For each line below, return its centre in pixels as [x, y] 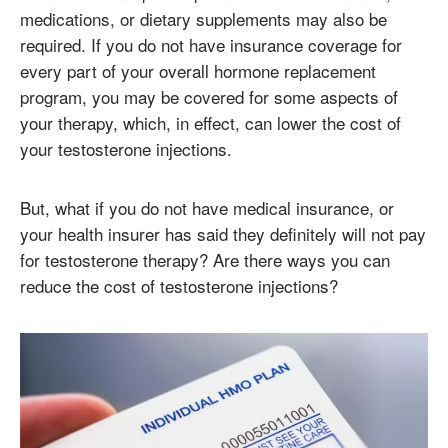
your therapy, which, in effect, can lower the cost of [210, 122]
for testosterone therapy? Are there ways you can [205, 260]
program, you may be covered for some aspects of [209, 96]
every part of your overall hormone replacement [198, 70]
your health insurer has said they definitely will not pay [223, 234]
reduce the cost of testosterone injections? [179, 286]
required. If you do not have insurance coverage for [211, 44]
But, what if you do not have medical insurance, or [207, 208]
